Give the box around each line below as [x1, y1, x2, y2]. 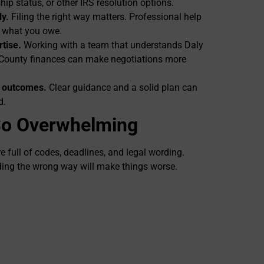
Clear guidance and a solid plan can [47, 82, 197, 94]
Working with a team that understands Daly [21, 39, 203, 51]
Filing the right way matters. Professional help [9, 11, 202, 23]
